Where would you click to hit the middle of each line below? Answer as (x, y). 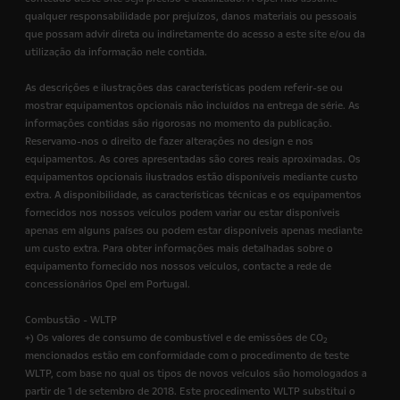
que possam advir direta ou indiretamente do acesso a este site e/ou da (195, 34)
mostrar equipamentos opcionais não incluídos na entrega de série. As (192, 106)
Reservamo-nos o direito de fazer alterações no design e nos (169, 142)
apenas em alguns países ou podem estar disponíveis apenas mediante (194, 231)
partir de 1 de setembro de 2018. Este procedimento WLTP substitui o (190, 392)
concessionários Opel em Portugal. (108, 284)
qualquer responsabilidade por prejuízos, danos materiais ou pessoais (191, 17)
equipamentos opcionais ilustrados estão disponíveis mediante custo (192, 177)
